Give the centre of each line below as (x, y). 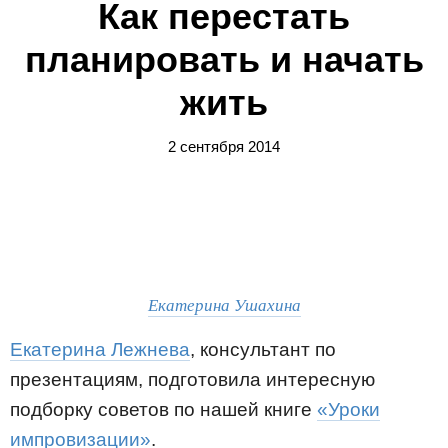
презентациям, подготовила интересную (192, 379)
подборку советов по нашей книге (163, 409)
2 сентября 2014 (224, 146)
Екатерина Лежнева (100, 349)
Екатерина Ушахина (224, 304)
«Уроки (348, 409)
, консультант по (263, 349)
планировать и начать (224, 59)
